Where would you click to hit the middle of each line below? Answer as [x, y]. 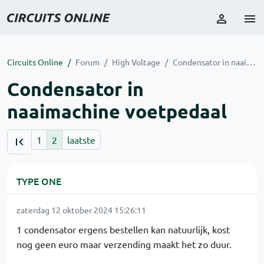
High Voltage [136, 62]
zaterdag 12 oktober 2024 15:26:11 [81, 210]
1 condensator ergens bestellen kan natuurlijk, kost [123, 229]
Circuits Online [35, 62]
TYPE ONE [39, 181]
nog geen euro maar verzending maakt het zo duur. [124, 244]
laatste [81, 140]
